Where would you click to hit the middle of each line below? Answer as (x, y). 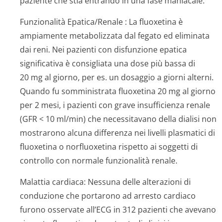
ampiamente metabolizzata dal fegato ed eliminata (115, 36)
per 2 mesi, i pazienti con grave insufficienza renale (115, 105)
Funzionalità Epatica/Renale (71, 22)
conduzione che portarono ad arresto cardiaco (108, 196)
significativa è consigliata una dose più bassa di (108, 63)
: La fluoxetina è (153, 22)
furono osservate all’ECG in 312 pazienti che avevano (118, 210)
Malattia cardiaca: (53, 182)
